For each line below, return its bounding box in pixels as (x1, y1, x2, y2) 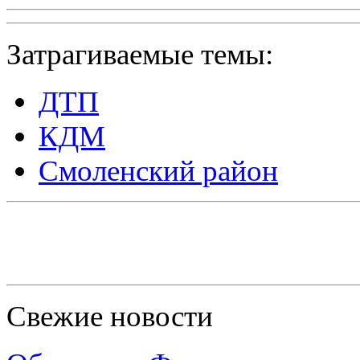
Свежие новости (6, 299, 213, 333)
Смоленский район (39, 153, 278, 187)
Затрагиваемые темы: (6, 37, 273, 71)
